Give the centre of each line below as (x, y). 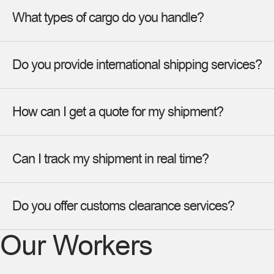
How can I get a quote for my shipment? (118, 112)
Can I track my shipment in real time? (110, 159)
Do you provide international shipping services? (137, 65)
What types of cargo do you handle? (108, 18)
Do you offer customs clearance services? (123, 206)
